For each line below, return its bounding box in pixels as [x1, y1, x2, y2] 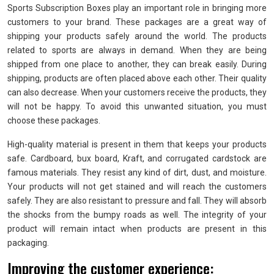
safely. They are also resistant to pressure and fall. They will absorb [7, 196, 267, 206]
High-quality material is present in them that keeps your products [7, 139, 267, 149]
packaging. [7, 238, 49, 248]
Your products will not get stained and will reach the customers [7, 182, 267, 191]
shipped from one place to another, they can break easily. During [7, 59, 267, 69]
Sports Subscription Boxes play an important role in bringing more [7, 3, 267, 13]
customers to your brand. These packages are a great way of [7, 17, 267, 27]
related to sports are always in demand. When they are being [7, 45, 267, 55]
